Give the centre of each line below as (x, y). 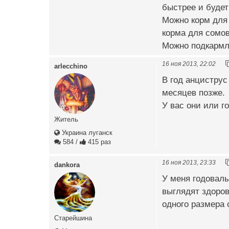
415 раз (98, 142)
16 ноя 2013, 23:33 (189, 162)
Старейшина (73, 218)
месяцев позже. (193, 93)
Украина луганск (86, 132)
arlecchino (71, 66)
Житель (66, 119)
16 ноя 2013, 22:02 (189, 63)
